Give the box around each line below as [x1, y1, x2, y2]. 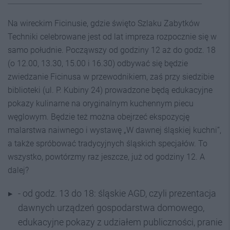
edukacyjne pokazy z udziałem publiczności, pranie [18, 216, 222, 227]
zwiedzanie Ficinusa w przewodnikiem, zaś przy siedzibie [8, 71, 214, 82]
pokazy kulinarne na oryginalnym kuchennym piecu [8, 98, 194, 108]
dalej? [8, 165, 29, 175]
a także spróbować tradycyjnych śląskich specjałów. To [8, 138, 207, 148]
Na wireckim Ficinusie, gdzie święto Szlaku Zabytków [8, 18, 200, 28]
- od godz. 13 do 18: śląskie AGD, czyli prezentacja [18, 187, 216, 199]
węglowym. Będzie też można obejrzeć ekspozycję [8, 111, 189, 122]
